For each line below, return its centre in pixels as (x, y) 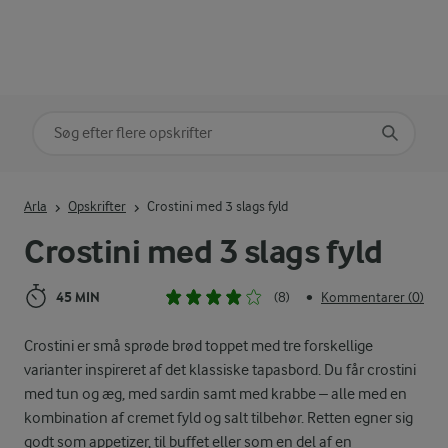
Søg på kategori (88, 125)
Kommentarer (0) (372, 297)
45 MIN (78, 297)
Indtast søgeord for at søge (120, 186)
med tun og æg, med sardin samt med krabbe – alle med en (215, 393)
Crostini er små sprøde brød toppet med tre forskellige (198, 345)
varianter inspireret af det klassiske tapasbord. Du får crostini (220, 369)
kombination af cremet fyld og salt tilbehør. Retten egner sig (218, 417)
